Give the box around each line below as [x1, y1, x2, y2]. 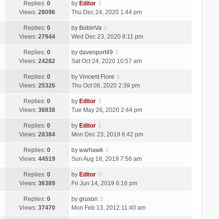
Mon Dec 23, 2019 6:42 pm [71, 131, 143, 138]
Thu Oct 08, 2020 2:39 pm [71, 82, 140, 89]
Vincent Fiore [79, 73, 114, 80]
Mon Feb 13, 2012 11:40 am [71, 204, 146, 211]
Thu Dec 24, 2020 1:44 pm [71, 8, 142, 16]
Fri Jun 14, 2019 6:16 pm [71, 179, 137, 187]
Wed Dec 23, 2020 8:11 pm [71, 33, 143, 40]
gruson [79, 195, 98, 202]
